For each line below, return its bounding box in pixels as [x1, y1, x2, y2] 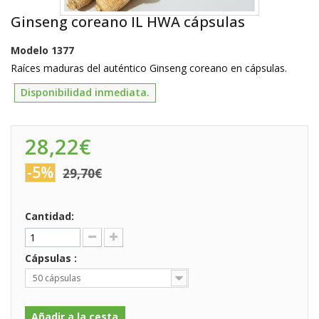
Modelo [11, 43, 48, 57]
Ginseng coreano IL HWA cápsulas [11, 12, 245, 31]
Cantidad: [25, 209, 74, 223]
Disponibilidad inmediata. [21, 85, 150, 99]
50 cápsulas [33, 272, 80, 284]
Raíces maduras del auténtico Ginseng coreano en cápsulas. [11, 61, 287, 75]
